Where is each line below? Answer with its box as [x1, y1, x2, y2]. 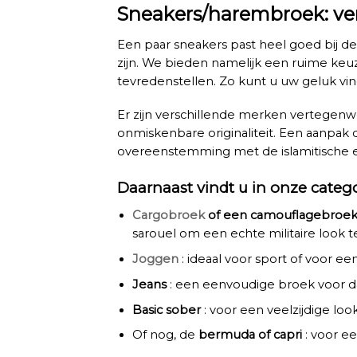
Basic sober [132, 302, 202, 317]
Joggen [132, 251, 179, 266]
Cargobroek [132, 208, 206, 223]
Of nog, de [132, 328, 196, 343]
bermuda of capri [195, 328, 306, 343]
